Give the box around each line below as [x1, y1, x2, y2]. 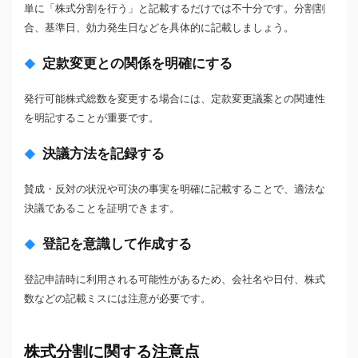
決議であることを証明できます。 [24, 202, 180, 215]
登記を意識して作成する [42, 236, 192, 253]
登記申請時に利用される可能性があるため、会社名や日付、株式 [24, 273, 325, 286]
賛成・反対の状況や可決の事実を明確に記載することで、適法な [24, 183, 325, 196]
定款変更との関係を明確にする [42, 55, 233, 72]
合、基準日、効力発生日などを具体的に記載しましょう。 [24, 22, 294, 34]
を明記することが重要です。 [24, 112, 159, 125]
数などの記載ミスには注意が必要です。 [24, 292, 211, 305]
